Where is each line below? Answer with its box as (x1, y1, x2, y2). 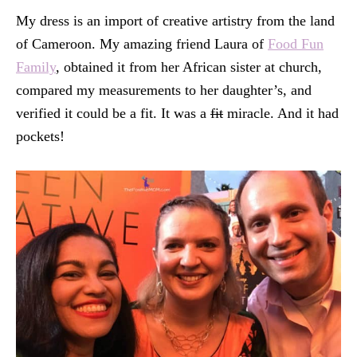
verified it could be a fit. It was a (16, 105, 210, 122)
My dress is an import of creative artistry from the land (16, 13, 335, 29)
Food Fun (268, 36, 324, 53)
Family (16, 59, 56, 76)
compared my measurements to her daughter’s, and (16, 82, 312, 99)
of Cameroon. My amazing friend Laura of (16, 36, 268, 53)
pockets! (16, 128, 65, 145)
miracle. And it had (223, 105, 339, 122)
